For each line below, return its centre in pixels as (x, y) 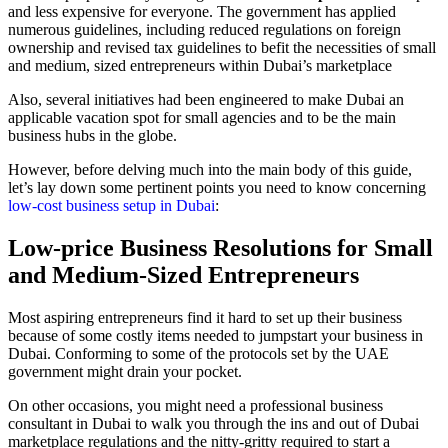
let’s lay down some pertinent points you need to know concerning (217, 188)
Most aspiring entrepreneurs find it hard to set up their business (205, 318)
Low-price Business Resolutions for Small (220, 248)
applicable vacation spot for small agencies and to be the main (202, 118)
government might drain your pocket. (125, 372)
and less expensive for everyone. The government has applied (202, 12)
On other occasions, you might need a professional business (195, 406)
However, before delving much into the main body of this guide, (210, 170)
